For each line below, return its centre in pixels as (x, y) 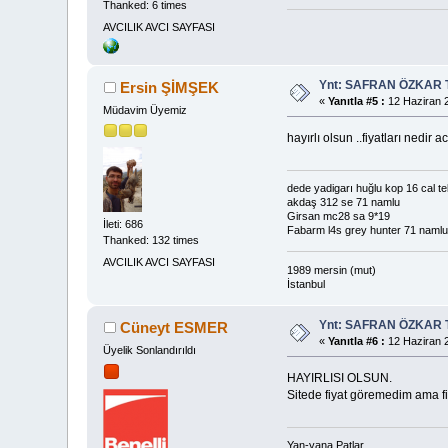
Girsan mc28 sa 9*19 (338, 216)
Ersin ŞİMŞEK (169, 87)
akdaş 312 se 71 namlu (343, 202)
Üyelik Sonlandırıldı (150, 349)
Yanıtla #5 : (357, 100)
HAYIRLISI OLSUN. (339, 377)
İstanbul (305, 283)
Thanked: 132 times (151, 240)
